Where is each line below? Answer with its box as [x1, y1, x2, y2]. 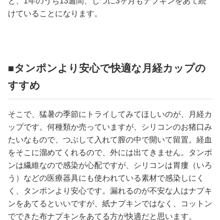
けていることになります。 [8, 9, 102, 18]
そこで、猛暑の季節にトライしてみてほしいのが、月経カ [8, 110, 212, 118]
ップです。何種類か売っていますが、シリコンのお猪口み [8, 123, 212, 131]
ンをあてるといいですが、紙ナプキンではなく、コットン [8, 199, 212, 208]
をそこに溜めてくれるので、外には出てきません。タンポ [8, 148, 212, 157]
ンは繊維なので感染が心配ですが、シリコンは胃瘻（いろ [8, 161, 212, 169]
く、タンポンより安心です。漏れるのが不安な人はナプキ [8, 187, 212, 195]
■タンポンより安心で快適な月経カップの [8, 62, 206, 74]
